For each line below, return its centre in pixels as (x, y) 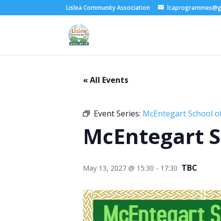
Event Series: (118, 113)
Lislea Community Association (108, 8)
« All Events (106, 80)
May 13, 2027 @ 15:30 (118, 168)
